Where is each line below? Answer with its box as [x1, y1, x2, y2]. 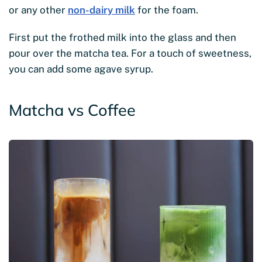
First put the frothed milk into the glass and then [9, 32, 236, 44]
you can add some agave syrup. [9, 63, 153, 75]
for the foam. [135, 4, 198, 16]
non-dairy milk [68, 4, 135, 16]
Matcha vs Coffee [9, 100, 136, 120]
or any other [9, 4, 68, 16]
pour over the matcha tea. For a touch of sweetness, [9, 47, 251, 60]
